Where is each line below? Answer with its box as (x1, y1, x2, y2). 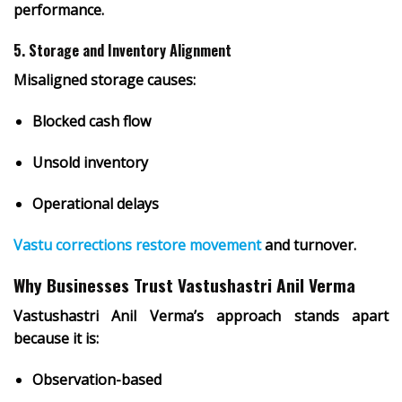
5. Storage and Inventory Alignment (13, 39, 232, 62)
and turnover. (261, 234, 356, 255)
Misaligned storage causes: (13, 70, 196, 91)
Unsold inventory (31, 153, 148, 173)
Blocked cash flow (31, 111, 151, 132)
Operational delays (31, 193, 159, 214)
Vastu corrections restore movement (13, 234, 261, 255)
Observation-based (31, 369, 162, 389)
